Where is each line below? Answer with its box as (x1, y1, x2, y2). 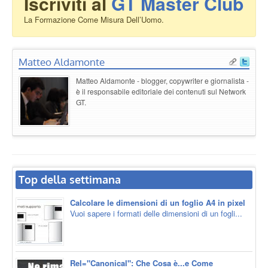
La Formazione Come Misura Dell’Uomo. (24, 13, 164, 25)
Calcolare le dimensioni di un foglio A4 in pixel (70, 196, 245, 208)
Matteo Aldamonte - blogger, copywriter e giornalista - (76, 75, 249, 86)
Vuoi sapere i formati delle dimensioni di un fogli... (70, 207, 242, 219)
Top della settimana (19, 172, 121, 186)
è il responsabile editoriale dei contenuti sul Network (76, 86, 246, 96)
